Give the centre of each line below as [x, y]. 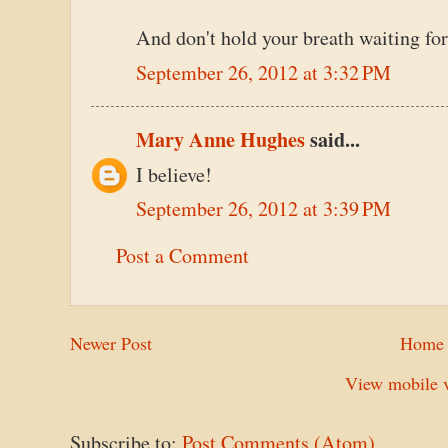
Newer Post [111, 342]
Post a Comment [182, 256]
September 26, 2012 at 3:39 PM [263, 209]
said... [332, 140]
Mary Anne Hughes [220, 140]
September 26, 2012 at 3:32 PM [263, 72]
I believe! [174, 174]
